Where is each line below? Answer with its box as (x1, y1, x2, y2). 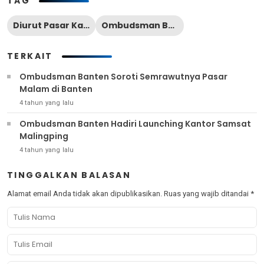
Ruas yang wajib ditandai (164, 189, 250, 198)
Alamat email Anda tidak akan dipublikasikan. (7, 189, 162, 198)
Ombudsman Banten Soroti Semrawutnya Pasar (19, 71, 227, 82)
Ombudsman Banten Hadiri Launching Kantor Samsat (19, 118, 251, 130)
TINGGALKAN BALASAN (7, 169, 131, 181)
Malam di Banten (19, 83, 93, 95)
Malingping (19, 130, 68, 142)
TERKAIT (7, 50, 53, 62)
